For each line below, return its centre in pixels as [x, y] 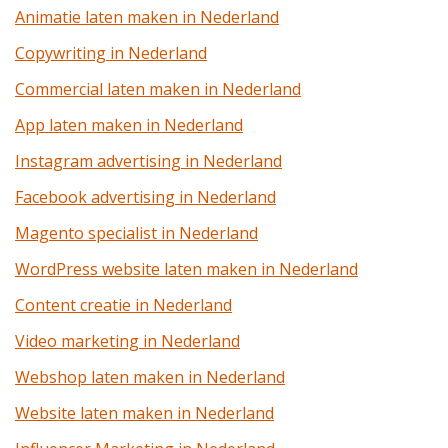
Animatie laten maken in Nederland [147, 17]
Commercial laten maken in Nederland [158, 89]
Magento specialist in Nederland [136, 233]
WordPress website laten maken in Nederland [186, 269]
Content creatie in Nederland [123, 305]
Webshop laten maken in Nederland [150, 377]
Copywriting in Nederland [111, 53]
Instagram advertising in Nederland [148, 161]
